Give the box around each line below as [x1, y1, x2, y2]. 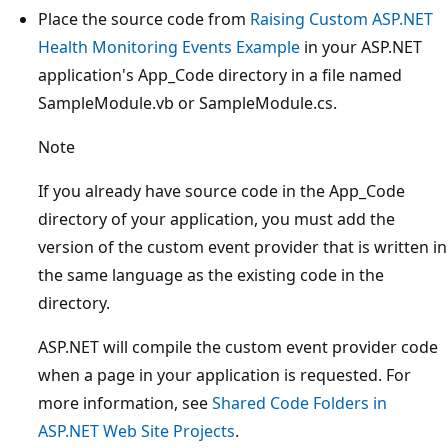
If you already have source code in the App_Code [38, 179, 405, 202]
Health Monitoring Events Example [38, 35, 300, 58]
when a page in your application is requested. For [38, 363, 411, 386]
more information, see [38, 391, 212, 414]
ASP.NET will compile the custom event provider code [38, 335, 438, 358]
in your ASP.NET [300, 35, 422, 58]
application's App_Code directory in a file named [38, 63, 402, 86]
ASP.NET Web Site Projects [38, 419, 235, 442]
